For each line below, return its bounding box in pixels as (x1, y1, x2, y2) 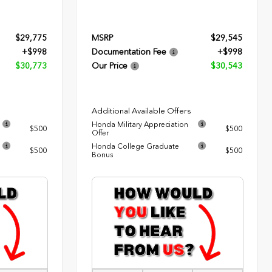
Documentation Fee (92, 46, 167, 57)
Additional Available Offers (92, 106, 192, 115)
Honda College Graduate (92, 141, 180, 151)
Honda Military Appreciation (92, 120, 189, 129)
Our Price (92, 60, 128, 71)
